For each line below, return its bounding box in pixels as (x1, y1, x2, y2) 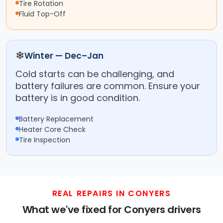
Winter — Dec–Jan (24, 50, 104, 62)
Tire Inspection (19, 135, 70, 145)
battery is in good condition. (15, 92, 140, 105)
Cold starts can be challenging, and (15, 68, 174, 81)
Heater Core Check (19, 124, 86, 135)
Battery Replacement (19, 114, 94, 124)
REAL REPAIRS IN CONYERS (52, 188, 171, 200)
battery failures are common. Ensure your (15, 80, 200, 93)
